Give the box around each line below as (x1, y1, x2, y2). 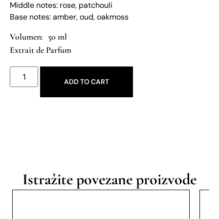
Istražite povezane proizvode (22, 169, 197, 189)
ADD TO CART (64, 77, 109, 86)
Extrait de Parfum (10, 44, 71, 55)
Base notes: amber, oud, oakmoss (10, 12, 129, 22)
